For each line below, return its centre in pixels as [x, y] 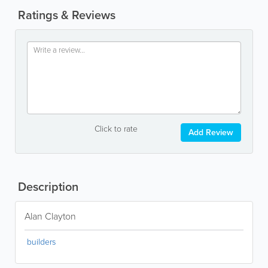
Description [47, 186]
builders [41, 242]
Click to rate [116, 129]
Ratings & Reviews [65, 15]
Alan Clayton [50, 216]
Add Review [211, 132]
